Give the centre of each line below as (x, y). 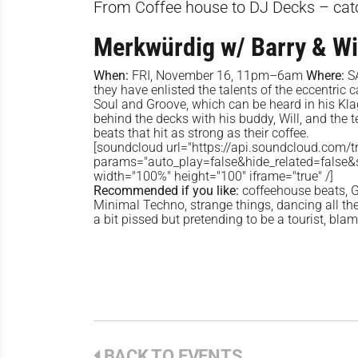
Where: (327, 76)
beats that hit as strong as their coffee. (201, 133)
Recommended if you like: (168, 191)
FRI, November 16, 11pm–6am (217, 76)
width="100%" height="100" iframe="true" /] (213, 177)
